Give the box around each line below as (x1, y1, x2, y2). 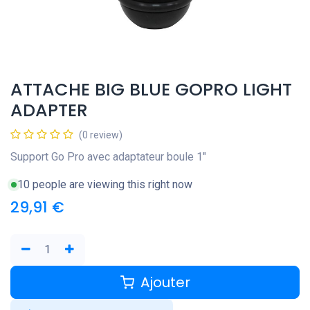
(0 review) (79, 129, 122, 140)
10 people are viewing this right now (17, 177, 192, 191)
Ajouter (136, 272, 190, 292)
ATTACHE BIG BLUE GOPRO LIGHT (10, 77, 292, 102)
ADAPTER (10, 98, 88, 122)
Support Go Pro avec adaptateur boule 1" (10, 149, 206, 163)
